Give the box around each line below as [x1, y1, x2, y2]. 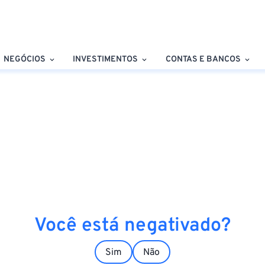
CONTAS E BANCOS [165, 54, 241, 64]
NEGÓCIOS [3, 54, 46, 64]
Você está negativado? [34, 214, 231, 238]
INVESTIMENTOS [73, 54, 138, 64]
